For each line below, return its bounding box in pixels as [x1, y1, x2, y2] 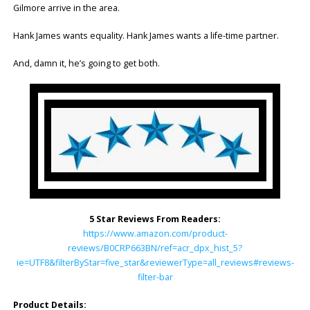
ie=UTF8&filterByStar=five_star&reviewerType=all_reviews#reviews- [16, 256, 294, 268]
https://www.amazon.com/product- [82, 227, 228, 239]
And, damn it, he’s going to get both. [12, 57, 160, 70]
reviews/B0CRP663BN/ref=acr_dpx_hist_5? [68, 241, 242, 254]
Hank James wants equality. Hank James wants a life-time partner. [12, 30, 279, 42]
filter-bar [137, 271, 173, 283]
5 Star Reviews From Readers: [89, 212, 221, 225]
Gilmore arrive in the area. [12, 2, 120, 15]
